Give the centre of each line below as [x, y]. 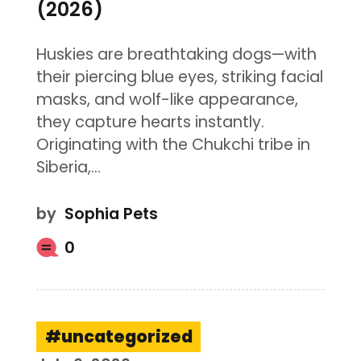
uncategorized [127, 337]
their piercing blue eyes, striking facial [179, 77]
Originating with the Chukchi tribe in [173, 145]
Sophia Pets [111, 214]
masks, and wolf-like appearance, [167, 100]
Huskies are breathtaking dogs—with [176, 55]
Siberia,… [68, 168]
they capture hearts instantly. [150, 122]
